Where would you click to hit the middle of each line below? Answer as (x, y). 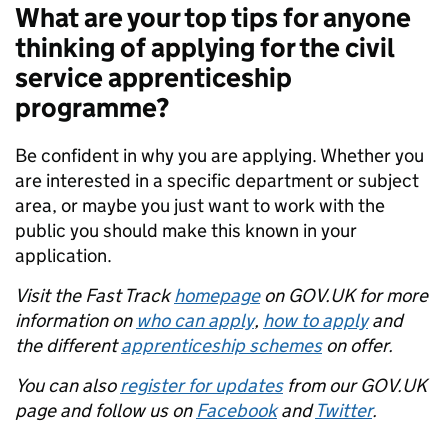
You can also (67, 385)
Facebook (236, 410)
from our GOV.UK (355, 385)
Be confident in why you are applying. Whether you (219, 155)
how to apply (315, 320)
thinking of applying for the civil (204, 47)
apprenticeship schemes (221, 345)
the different (68, 345)
